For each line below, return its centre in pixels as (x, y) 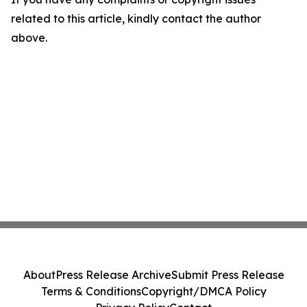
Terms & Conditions (91, 291)
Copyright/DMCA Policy (204, 291)
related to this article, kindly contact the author (136, 19)
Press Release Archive (113, 275)
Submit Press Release (228, 275)
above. (29, 38)
